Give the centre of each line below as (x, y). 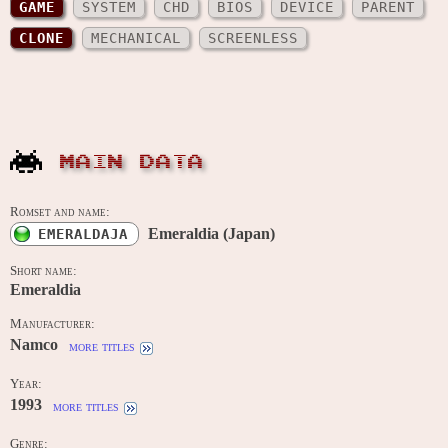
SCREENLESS (253, 38)
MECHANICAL (136, 38)
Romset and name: (60, 212)
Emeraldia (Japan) (211, 234)
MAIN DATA (132, 162)
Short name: (43, 271)
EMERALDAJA (83, 234)
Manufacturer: (52, 324)
